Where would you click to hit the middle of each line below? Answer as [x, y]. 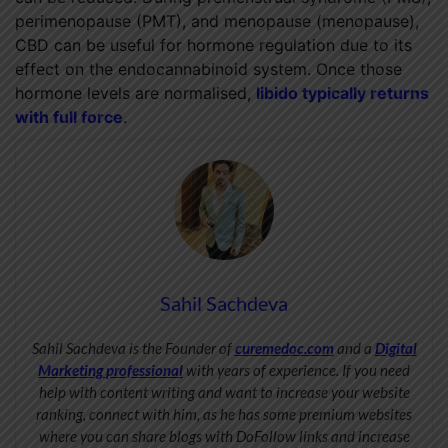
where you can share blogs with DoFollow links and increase [224, 436]
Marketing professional [110, 370]
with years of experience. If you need [296, 370]
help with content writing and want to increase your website [224, 392]
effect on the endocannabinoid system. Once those [208, 69]
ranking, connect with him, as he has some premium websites [224, 414]
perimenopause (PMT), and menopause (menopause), [217, 21]
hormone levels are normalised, [135, 93]
